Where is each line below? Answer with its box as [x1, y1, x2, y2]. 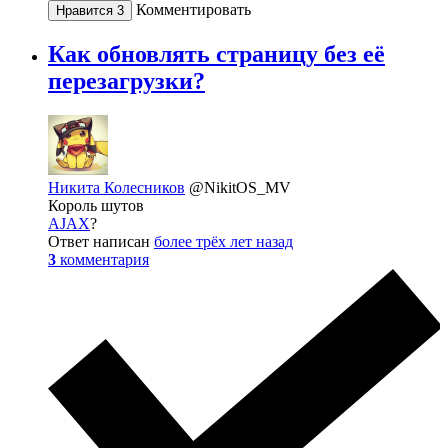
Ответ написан [48, 233, 154, 251]
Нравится [56, 3, 117, 19]
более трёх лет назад [154, 233, 293, 251]
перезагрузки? [48, 68, 205, 95]
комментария [60, 251, 149, 269]
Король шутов [48, 197, 144, 215]
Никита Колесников [48, 179, 185, 197]
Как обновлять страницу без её [48, 41, 385, 68]
